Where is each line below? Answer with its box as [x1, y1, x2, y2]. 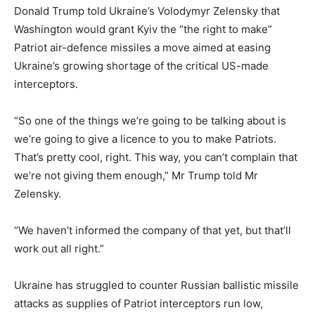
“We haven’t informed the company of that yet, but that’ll [14, 223, 291, 237]
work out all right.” [14, 241, 104, 255]
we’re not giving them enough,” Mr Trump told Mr [14, 168, 258, 182]
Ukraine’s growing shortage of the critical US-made [14, 58, 269, 72]
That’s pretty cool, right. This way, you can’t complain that [14, 150, 297, 164]
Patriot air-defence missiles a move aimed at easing [14, 40, 271, 54]
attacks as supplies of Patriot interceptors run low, [14, 296, 263, 310]
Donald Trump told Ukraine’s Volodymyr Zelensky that [14, 4, 280, 18]
